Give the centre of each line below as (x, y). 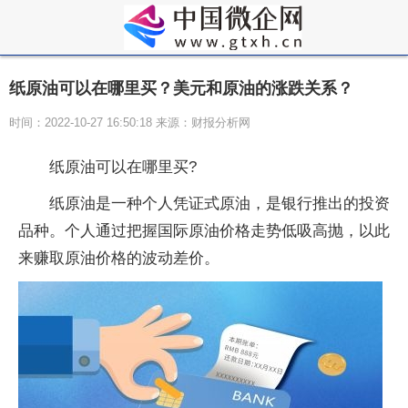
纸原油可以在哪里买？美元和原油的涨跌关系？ (181, 88)
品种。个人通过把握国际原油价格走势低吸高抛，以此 (204, 231)
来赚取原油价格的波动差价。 (119, 258)
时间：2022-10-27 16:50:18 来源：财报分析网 (130, 122)
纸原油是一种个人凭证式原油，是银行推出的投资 (219, 204)
